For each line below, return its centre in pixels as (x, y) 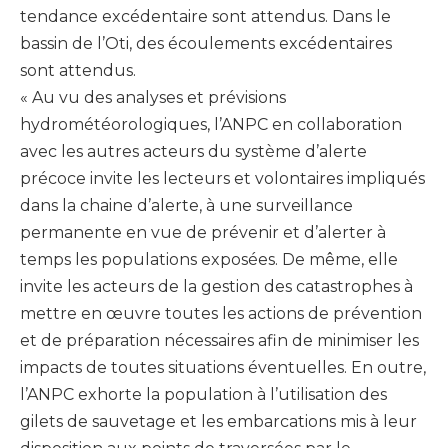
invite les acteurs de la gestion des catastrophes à (216, 287)
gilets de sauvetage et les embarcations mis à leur (218, 422)
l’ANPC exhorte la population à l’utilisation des (203, 395)
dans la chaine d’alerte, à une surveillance (186, 206)
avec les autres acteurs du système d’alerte (193, 152)
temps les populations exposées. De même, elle (209, 260)
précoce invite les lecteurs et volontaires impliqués (222, 179)
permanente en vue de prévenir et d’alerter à (203, 233)
